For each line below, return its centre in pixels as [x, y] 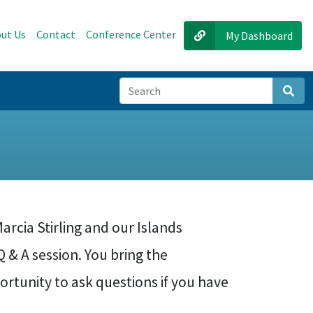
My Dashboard [259, 36]
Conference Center [131, 34]
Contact [56, 34]
